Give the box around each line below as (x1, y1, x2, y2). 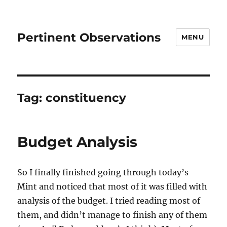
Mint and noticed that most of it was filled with (17, 181, 208, 192)
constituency (46, 91, 127, 105)
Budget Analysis (17, 133, 138, 150)
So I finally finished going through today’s (17, 167, 189, 177)
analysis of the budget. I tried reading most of (17, 196, 201, 206)
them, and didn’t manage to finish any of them (17, 210, 208, 220)
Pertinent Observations (17, 30, 161, 45)
